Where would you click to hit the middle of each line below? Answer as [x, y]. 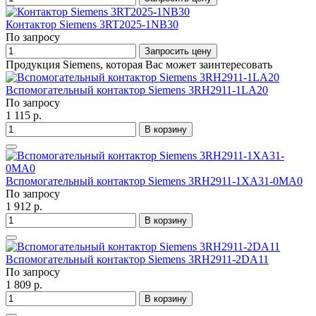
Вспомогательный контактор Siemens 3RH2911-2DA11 [137, 260]
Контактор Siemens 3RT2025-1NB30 [92, 25]
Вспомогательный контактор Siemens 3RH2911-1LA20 [137, 90]
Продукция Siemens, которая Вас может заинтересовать [139, 65]
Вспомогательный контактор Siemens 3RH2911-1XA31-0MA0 [154, 181]
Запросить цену [178, 51]
